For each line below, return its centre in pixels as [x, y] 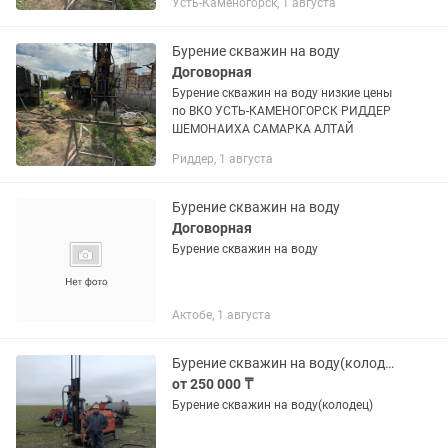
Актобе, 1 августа [221, 315]
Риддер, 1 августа [222, 159]
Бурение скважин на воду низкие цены [282, 93]
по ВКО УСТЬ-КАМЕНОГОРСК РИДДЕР [281, 111]
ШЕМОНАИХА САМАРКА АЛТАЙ [263, 129]
